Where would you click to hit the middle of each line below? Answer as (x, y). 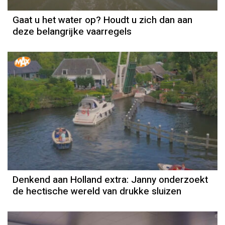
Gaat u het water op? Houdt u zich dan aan (102, 20)
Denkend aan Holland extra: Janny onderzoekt (110, 180)
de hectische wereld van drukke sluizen (97, 192)
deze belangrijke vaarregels (72, 32)
